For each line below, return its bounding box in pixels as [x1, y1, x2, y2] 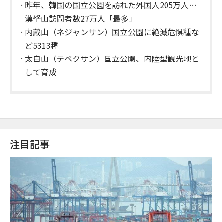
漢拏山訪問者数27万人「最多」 [25, 12, 137, 25]
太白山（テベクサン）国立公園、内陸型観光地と [25, 53, 199, 65]
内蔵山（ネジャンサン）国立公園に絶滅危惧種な [25, 26, 199, 38]
